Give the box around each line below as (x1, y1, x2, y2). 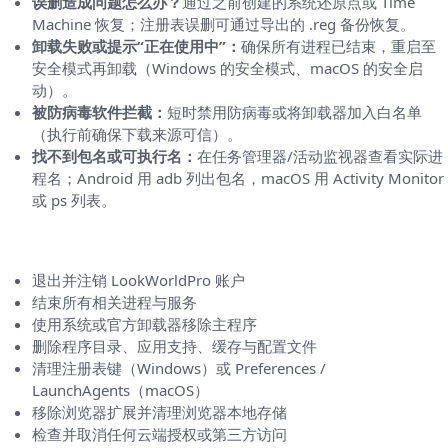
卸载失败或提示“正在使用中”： (32, 35, 241, 56)
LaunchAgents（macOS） (32, 379, 209, 400)
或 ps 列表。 (32, 189, 116, 210)
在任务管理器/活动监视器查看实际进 (197, 145, 443, 166)
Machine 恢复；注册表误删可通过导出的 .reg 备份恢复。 (32, 13, 415, 34)
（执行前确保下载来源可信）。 (32, 123, 242, 144)
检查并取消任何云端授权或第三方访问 (32, 423, 287, 444)
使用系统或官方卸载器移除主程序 (32, 313, 257, 334)
